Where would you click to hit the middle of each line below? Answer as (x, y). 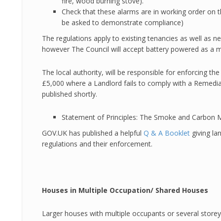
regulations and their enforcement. (97, 144)
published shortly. (70, 94)
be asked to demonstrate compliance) (123, 22)
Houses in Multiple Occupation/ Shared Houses (125, 190)
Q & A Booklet (167, 133)
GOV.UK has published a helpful (93, 133)
